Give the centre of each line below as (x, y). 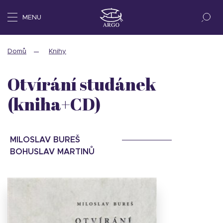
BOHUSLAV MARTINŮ (52, 152)
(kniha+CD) (54, 104)
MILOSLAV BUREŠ (45, 140)
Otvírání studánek (82, 84)
